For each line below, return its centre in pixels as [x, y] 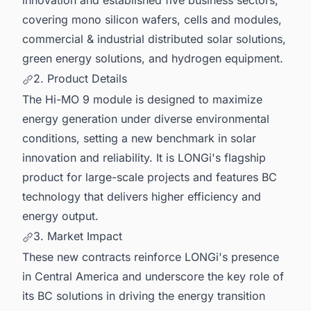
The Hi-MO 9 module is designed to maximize [142, 99]
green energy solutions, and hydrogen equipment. [153, 58]
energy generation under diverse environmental [146, 118]
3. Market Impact [78, 236]
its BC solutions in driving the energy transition [144, 296]
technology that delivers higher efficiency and [142, 196]
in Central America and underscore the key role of [153, 277]
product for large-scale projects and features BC [150, 177]
